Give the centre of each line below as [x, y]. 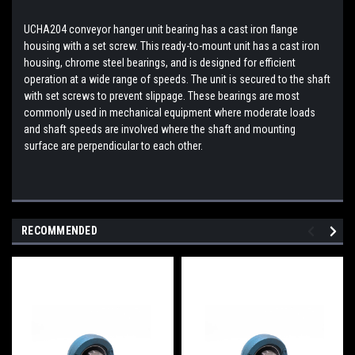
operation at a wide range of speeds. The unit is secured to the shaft [177, 79]
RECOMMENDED [59, 230]
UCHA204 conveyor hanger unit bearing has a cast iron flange [161, 29]
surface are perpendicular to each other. [113, 145]
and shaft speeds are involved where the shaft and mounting [160, 129]
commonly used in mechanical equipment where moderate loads [170, 112]
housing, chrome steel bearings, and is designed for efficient [160, 62]
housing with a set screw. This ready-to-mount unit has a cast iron [172, 46]
